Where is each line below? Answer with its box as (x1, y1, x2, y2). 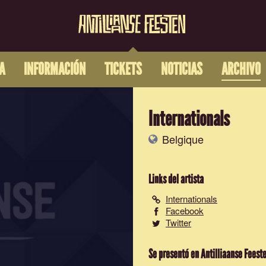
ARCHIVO (221, 59, 261, 80)
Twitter (166, 216, 191, 229)
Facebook (166, 204, 204, 217)
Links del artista (148, 172, 204, 187)
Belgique (159, 131, 204, 147)
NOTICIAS (160, 59, 202, 80)
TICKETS (104, 59, 142, 80)
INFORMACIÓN (23, 59, 85, 80)
